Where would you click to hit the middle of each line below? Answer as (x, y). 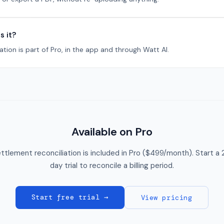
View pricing (166, 197)
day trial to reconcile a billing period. (112, 165)
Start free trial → (70, 197)
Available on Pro (112, 132)
